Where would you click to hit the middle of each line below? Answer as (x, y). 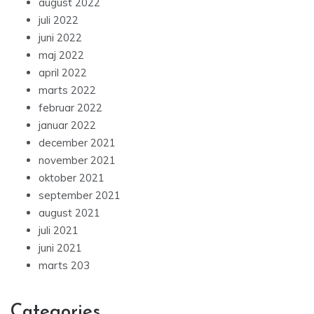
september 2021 (80, 195)
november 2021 (77, 160)
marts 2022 (67, 90)
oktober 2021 (71, 177)
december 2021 (77, 142)
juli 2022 (59, 20)
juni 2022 (60, 37)
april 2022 (63, 72)
